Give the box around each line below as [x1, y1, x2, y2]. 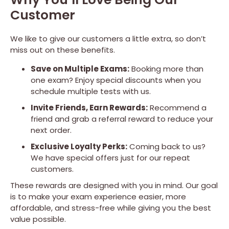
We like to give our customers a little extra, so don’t [10, 33, 206, 44]
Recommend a [148, 102, 207, 113]
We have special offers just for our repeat [31, 152, 190, 163]
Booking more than [129, 63, 203, 74]
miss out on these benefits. [10, 44, 115, 56]
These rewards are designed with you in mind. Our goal [10, 179, 218, 191]
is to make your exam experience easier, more [10, 191, 186, 202]
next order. [31, 124, 72, 135]
